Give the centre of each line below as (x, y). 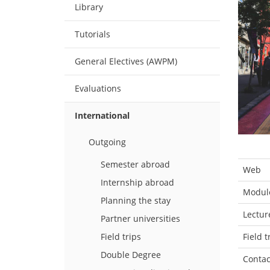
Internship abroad (137, 183)
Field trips (121, 237)
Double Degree (131, 255)
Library (89, 7)
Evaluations (98, 89)
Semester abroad (135, 165)
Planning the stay (136, 201)
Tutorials (93, 34)
